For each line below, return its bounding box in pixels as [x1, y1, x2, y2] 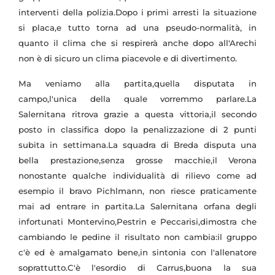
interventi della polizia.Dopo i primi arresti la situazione [18, 7, 257, 18]
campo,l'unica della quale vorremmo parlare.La [18, 94, 257, 104]
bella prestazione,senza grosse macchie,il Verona [18, 155, 257, 166]
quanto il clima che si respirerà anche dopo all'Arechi [18, 38, 257, 48]
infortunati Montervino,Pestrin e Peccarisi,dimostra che [18, 217, 257, 227]
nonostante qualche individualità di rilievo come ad [18, 171, 257, 181]
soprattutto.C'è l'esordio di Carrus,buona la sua [18, 263, 257, 273]
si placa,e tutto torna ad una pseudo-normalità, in [18, 23, 257, 33]
